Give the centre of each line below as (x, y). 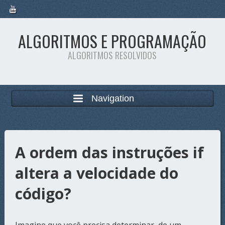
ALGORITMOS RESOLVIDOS (113, 55)
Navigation (113, 98)
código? (43, 194)
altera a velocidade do (97, 173)
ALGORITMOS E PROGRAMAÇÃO (113, 41)
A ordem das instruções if (110, 152)
